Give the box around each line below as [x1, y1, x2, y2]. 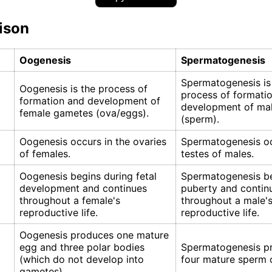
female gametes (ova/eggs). [19, 107, 149, 120]
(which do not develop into [19, 253, 144, 266]
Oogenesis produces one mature [19, 229, 169, 242]
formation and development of [19, 95, 160, 107]
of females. [19, 148, 70, 160]
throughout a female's [19, 194, 120, 207]
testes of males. [181, 148, 254, 160]
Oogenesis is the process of [19, 83, 148, 95]
